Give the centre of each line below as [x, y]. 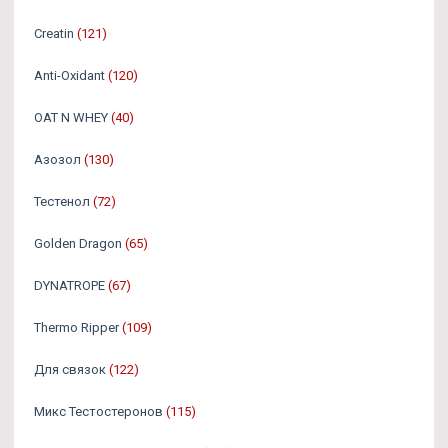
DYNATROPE [71, 285]
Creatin [54, 33]
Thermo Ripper [76, 327]
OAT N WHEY [71, 117]
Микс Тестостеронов [98, 411]
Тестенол [62, 201]
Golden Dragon [78, 243]
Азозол [57, 159]
